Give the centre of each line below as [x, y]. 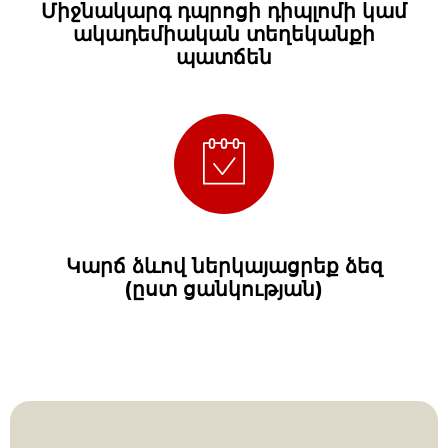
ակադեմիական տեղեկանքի [224, 33]
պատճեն [224, 56]
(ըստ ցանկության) [224, 288]
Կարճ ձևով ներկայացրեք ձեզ [224, 265]
